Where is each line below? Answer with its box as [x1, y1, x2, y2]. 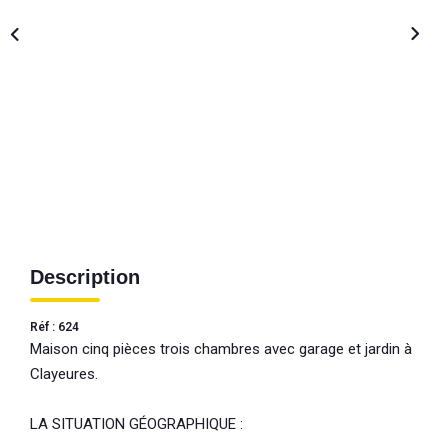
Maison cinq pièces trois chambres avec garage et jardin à [30, 339, 412, 358]
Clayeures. [30, 364, 98, 383]
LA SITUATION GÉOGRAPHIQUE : [30, 414, 243, 433]
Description [30, 265, 140, 288]
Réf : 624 [30, 319, 79, 334]
